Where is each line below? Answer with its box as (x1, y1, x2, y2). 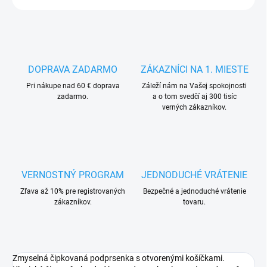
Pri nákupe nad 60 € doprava (26, 82, 120, 91)
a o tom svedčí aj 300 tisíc (152, 92, 237, 101)
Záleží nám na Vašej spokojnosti (142, 82, 247, 91)
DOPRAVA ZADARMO (28, 64, 117, 76)
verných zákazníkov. (162, 103, 226, 112)
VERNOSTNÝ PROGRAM (21, 169, 124, 181)
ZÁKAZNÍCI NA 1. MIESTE (140, 64, 249, 76)
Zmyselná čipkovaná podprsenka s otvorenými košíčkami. (13, 253, 225, 263)
